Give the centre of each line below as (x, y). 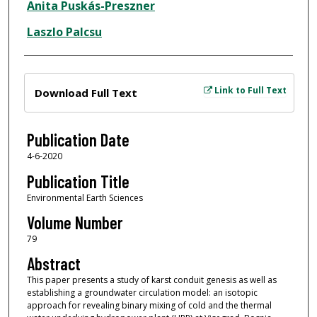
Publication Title (78, 181)
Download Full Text (86, 93)
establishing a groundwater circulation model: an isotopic (142, 293)
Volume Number (74, 223)
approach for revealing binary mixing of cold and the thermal (149, 306)
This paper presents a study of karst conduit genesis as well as (151, 280)
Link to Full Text (249, 91)
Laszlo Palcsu (64, 32)
